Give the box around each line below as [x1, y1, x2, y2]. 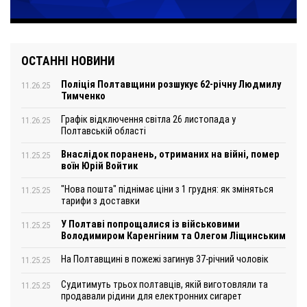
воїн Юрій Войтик [61, 160, 138, 172]
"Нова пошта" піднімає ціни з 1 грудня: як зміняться [61, 184, 273, 195]
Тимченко [61, 90, 106, 102]
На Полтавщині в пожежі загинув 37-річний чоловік [61, 254, 269, 265]
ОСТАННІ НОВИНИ [21, 54, 114, 68]
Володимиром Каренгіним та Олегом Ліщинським [61, 230, 286, 242]
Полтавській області [61, 125, 146, 137]
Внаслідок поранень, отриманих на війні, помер [61, 149, 280, 160]
